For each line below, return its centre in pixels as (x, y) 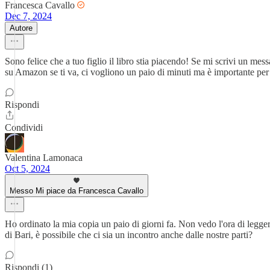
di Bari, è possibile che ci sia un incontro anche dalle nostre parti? (129, 235)
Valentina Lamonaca (44, 158)
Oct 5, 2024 (27, 168)
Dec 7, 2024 (28, 16)
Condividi (24, 127)
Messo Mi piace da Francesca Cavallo (77, 191)
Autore (21, 28)
